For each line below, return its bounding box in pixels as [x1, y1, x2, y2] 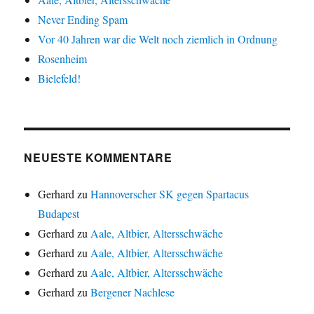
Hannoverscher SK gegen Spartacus [90, 186, 250, 202]
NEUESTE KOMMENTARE [24, 149, 172, 166]
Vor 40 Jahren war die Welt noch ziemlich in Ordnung [38, 32, 278, 47]
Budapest [38, 206, 80, 221]
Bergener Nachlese [90, 285, 175, 300]
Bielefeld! [38, 71, 81, 86]
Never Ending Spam [38, 12, 128, 27]
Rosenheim [38, 51, 88, 67]
